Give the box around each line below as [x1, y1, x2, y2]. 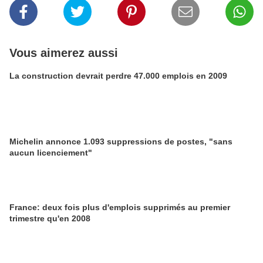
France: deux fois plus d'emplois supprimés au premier [9, 203, 230, 213]
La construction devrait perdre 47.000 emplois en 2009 [9, 71, 227, 81]
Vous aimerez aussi [9, 46, 118, 60]
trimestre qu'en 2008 [9, 214, 90, 224]
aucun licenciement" [9, 148, 92, 158]
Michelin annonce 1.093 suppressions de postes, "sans [9, 137, 232, 147]
